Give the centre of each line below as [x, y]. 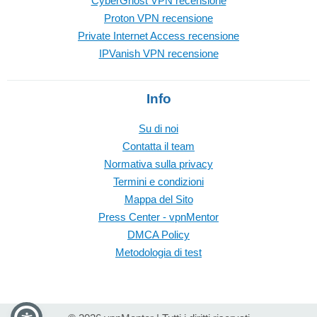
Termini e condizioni [158, 181]
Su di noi [158, 128]
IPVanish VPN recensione [158, 53]
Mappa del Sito [158, 199]
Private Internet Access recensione [158, 36]
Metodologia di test [158, 252]
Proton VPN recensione [158, 18]
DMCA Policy [158, 235]
